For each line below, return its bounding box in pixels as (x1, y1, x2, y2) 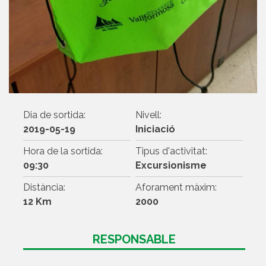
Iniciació (135, 123, 175, 135)
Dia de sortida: (23, 109, 85, 121)
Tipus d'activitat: (135, 145, 207, 157)
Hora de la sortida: (23, 145, 103, 157)
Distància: (23, 182, 65, 194)
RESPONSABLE (92, 232, 176, 247)
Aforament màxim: (135, 182, 217, 194)
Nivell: (135, 109, 161, 121)
